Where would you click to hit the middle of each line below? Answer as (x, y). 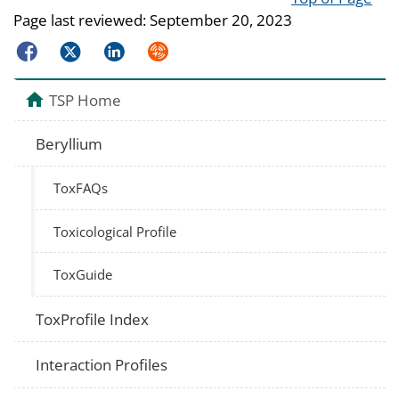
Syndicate (176, 49)
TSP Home (85, 99)
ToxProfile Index (93, 319)
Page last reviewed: (81, 20)
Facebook (46, 49)
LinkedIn (129, 49)
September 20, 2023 (221, 20)
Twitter (80, 49)
